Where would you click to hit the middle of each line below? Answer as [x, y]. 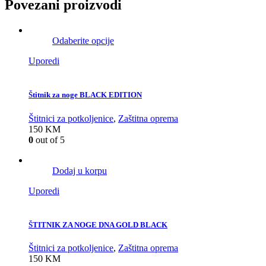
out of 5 [49, 140]
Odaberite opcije [83, 41]
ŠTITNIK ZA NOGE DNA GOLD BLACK [98, 224]
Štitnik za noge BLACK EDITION [85, 95]
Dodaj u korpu [80, 170]
